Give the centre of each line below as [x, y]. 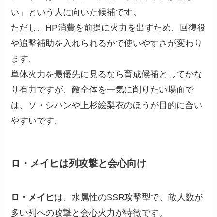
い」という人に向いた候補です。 [76, 12]
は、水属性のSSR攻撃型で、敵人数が [129, 197]
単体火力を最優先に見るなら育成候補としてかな [107, 74]
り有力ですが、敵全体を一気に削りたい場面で [102, 90]
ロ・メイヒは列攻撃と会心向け [79, 163]
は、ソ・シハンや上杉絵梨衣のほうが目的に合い [107, 105]
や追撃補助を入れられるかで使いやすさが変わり [107, 43]
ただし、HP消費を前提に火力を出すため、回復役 [108, 28]
